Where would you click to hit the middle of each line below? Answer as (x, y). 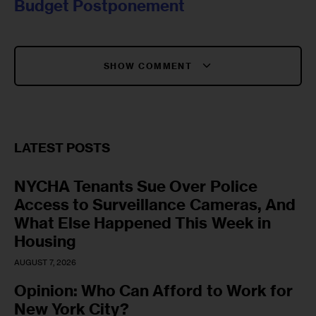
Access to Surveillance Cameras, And (155, 205)
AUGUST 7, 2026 (45, 262)
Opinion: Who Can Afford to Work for (153, 290)
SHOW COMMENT (150, 66)
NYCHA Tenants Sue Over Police (136, 187)
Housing (45, 242)
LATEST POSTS (62, 148)
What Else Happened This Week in (142, 223)
